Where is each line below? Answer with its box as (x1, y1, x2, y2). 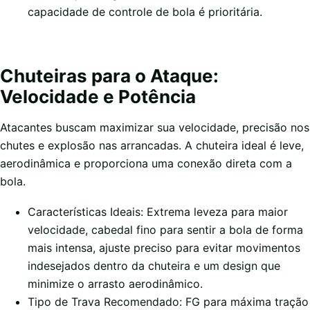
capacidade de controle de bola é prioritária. (28, 4, 262, 19)
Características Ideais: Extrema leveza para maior (28, 205, 288, 219)
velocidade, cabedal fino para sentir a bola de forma (28, 223, 303, 237)
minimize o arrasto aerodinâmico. (28, 277, 203, 291)
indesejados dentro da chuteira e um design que (28, 259, 280, 273)
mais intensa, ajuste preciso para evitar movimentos (28, 241, 300, 255)
